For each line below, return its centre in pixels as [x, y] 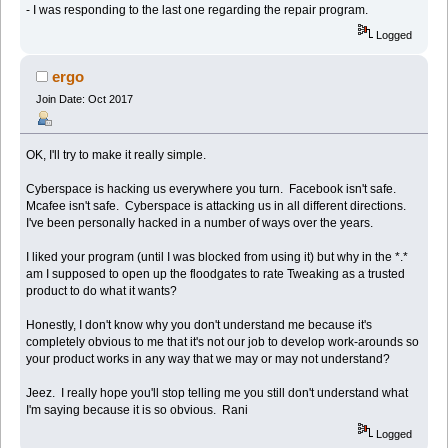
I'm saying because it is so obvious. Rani [137, 409]
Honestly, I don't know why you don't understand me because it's [199, 324]
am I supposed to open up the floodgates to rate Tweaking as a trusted [216, 273]
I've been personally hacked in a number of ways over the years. [200, 222]
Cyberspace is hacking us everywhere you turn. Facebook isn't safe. [213, 188]
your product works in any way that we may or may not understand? [208, 358]
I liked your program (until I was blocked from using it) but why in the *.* [219, 256]
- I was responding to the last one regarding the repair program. [197, 10]
